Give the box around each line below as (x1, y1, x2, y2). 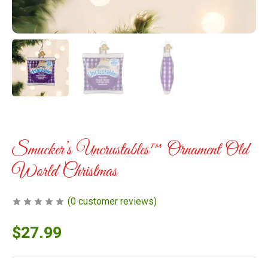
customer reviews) (76, 195, 157, 207)
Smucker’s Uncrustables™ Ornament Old (12, 138, 248, 162)
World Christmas (12, 160, 117, 183)
